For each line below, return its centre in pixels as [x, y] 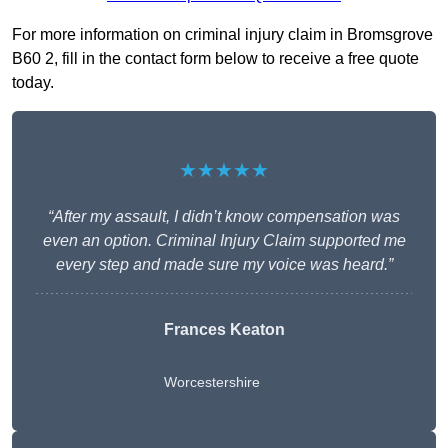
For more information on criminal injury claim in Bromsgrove [222, 35]
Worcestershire [211, 382]
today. [33, 83]
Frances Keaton [224, 330]
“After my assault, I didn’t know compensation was [224, 217]
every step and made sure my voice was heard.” [224, 265]
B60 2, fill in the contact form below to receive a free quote [215, 59]
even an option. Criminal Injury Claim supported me [224, 241]
